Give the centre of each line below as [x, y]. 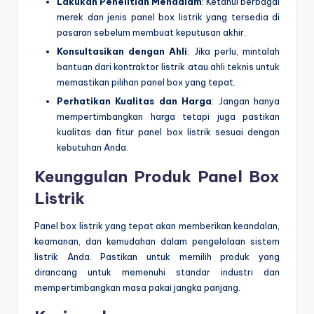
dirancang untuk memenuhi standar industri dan [157, 272]
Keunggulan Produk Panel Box [157, 177]
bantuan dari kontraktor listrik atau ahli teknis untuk [168, 67]
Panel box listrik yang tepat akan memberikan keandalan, [157, 226]
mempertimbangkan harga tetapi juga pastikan [168, 117]
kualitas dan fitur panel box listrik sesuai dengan [168, 132]
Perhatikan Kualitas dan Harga [135, 101]
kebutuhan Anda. [93, 148]
